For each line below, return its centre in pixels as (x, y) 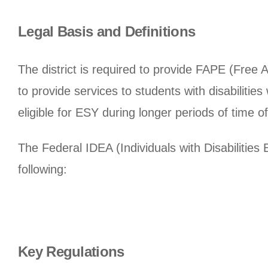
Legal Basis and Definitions (107, 32)
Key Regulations (71, 251)
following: (42, 169)
